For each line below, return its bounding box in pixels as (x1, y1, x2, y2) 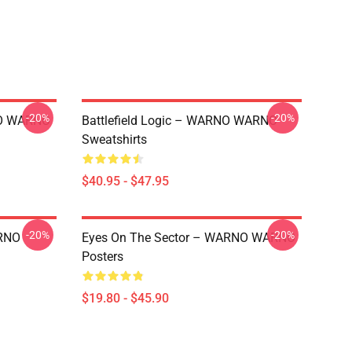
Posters (82, 249, 123, 264)
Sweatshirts (82, 132, 147, 147)
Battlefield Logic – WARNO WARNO (82, 113, 277, 128)
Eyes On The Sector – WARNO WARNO (82, 230, 295, 245)
